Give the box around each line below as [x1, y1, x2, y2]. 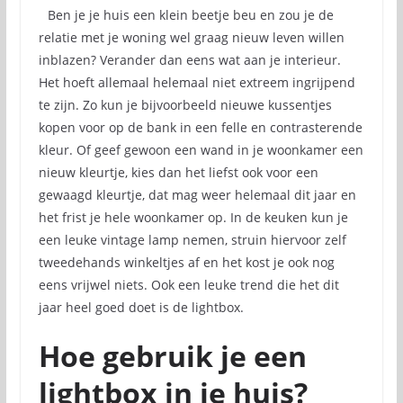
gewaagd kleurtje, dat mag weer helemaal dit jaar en [38, 186, 356, 203]
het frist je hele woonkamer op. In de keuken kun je [38, 209, 348, 226]
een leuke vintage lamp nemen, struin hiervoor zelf [38, 231, 346, 248]
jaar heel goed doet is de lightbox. [38, 299, 244, 316]
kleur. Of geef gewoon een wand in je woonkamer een [38, 141, 363, 158]
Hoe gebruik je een [38, 336, 307, 375]
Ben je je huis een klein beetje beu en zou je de [47, 6, 334, 23]
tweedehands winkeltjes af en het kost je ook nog [38, 254, 335, 271]
